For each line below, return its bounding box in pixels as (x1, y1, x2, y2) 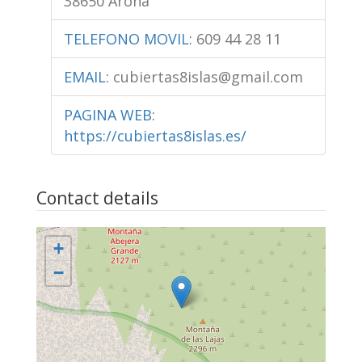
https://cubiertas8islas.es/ (63, 125, 246, 145)
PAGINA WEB (63, 104, 152, 124)
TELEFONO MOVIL (63, 28, 189, 48)
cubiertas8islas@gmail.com (112, 66, 303, 86)
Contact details (36, 186, 158, 209)
